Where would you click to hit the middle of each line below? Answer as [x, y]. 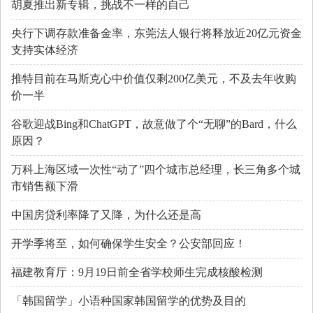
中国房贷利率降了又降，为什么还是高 [106, 215]
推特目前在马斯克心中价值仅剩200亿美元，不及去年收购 [154, 79]
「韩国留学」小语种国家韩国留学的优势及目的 [129, 301]
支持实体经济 [45, 50]
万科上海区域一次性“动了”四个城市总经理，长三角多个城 [156, 169]
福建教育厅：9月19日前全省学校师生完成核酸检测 [137, 272]
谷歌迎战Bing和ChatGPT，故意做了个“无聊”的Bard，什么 [154, 124]
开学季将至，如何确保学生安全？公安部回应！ [129, 243]
